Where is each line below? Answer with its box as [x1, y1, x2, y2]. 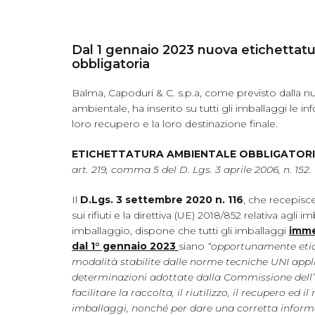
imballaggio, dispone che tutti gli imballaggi [72, 224, 289, 238]
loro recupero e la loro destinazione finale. [72, 117, 278, 131]
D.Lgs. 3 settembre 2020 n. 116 [80, 193, 243, 207]
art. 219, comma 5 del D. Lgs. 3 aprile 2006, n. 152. [72, 163, 311, 176]
